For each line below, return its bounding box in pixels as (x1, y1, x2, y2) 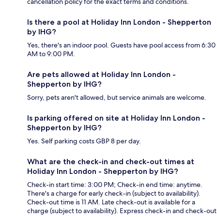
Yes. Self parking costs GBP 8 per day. (27, 137, 141, 146)
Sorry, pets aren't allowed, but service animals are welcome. (27, 93, 206, 102)
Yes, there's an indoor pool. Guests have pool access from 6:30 (27, 41, 216, 50)
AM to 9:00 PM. (27, 49, 75, 59)
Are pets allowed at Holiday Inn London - (27, 70, 176, 79)
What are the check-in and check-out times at (27, 157, 194, 167)
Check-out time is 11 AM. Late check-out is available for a (27, 198, 195, 207)
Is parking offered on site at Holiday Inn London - (27, 113, 205, 123)
